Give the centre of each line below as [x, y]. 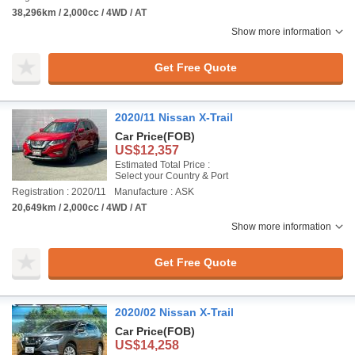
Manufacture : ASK [154, 192]
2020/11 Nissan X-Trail [174, 117]
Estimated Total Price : [162, 165]
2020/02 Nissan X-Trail [174, 312]
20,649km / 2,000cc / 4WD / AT [79, 208]
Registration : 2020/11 [59, 192]
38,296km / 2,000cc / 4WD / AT [79, 13]
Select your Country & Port [172, 176]
